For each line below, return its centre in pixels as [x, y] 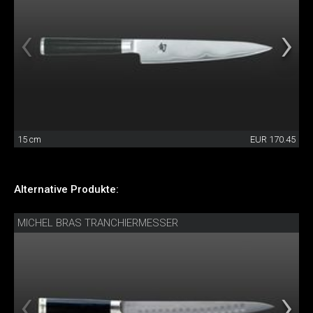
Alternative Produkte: [66, 190]
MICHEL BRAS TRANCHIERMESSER [98, 223]
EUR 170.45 [273, 140]
